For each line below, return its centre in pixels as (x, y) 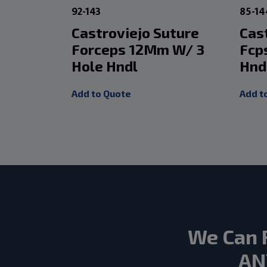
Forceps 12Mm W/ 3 (138, 49)
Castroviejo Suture (136, 32)
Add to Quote (102, 93)
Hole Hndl (105, 66)
